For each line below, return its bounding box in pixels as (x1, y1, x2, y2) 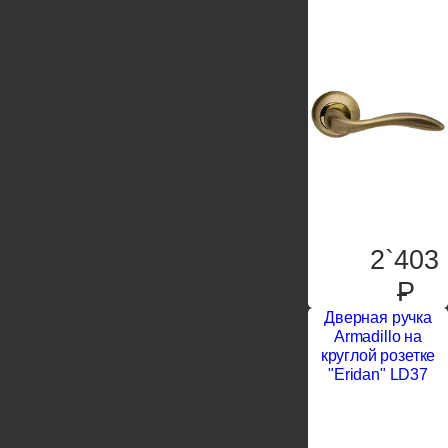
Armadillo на (333, 328, 423, 346)
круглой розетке (320, 347, 436, 365)
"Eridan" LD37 (328, 366, 428, 384)
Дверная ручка (324, 309, 432, 327)
